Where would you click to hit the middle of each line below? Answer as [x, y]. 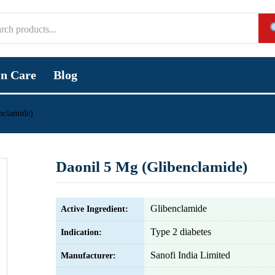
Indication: [81, 232]
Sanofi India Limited [190, 255]
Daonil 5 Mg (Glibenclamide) [152, 167]
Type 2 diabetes [181, 232]
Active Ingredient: [95, 209]
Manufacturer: [88, 256]
